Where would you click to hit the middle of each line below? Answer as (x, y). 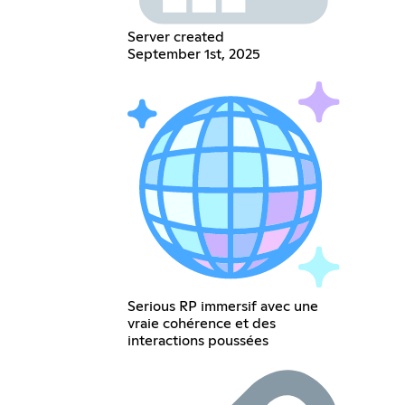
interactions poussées (198, 340)
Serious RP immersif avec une (223, 306)
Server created (176, 38)
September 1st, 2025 (194, 55)
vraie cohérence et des (202, 323)
